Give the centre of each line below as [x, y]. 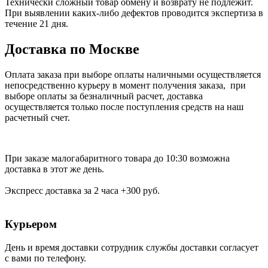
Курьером [31, 224]
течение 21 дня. [36, 23]
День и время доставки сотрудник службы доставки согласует [132, 248]
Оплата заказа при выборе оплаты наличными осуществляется [133, 74]
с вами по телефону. [45, 258]
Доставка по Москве [72, 49]
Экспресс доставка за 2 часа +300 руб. [82, 190]
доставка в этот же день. [54, 169]
